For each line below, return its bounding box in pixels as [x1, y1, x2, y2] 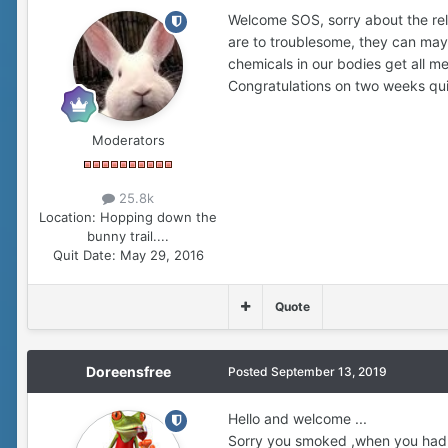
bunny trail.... [87, 227, 169, 244]
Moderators [91, 131, 165, 148]
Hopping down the [100, 208, 217, 225]
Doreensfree [85, 362, 171, 380]
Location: [39, 208, 96, 225]
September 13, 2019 [271, 363, 387, 379]
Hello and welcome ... [228, 409, 367, 427]
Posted [228, 363, 271, 379]
